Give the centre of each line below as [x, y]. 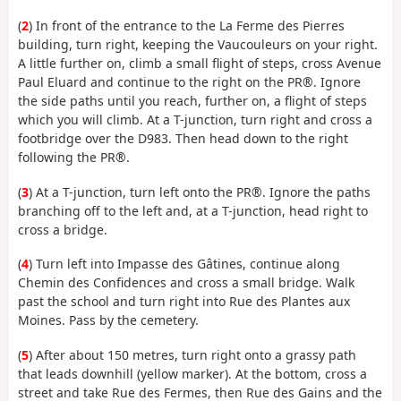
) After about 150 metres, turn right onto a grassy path [192, 354]
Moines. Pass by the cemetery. [108, 320]
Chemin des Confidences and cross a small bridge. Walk [186, 283]
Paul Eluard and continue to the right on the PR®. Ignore [189, 82]
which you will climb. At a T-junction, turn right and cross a [195, 120]
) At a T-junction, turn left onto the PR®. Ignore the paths [200, 192]
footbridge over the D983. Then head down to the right [183, 139]
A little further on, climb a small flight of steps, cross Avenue [200, 64]
